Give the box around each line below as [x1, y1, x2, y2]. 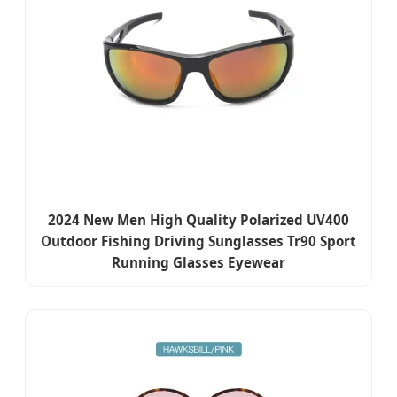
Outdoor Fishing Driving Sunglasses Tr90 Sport [41, 232, 356, 251]
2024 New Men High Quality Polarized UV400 [48, 211, 349, 230]
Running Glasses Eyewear [112, 253, 285, 272]
